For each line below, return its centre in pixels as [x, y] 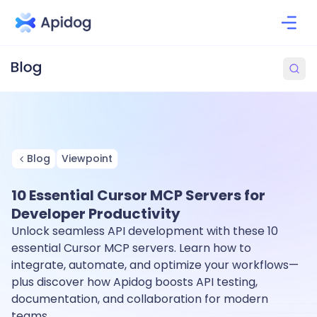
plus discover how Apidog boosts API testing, [134, 282]
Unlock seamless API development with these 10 [145, 231]
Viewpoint [87, 158]
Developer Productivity [96, 214]
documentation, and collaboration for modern [140, 299]
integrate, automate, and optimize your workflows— [155, 265]
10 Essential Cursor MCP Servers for [138, 195]
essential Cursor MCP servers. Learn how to [131, 248]
